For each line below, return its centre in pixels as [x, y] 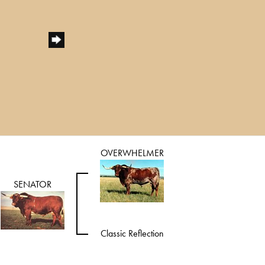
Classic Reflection [132, 234]
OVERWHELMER [132, 153]
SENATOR [33, 185]
